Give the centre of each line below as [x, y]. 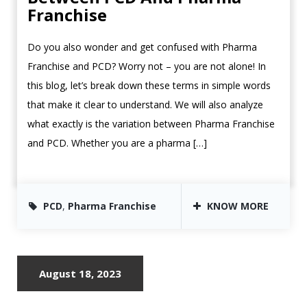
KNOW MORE [236, 206]
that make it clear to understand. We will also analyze [145, 105]
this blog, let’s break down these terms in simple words [149, 86]
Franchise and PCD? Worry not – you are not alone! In [147, 66]
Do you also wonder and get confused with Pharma [142, 47]
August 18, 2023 [80, 274]
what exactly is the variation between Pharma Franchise [151, 124]
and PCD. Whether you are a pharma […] [117, 143]
